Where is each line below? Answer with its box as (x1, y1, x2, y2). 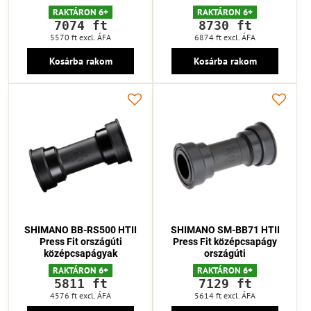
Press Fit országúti (39, 235, 122, 247)
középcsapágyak (44, 247, 117, 259)
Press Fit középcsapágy (173, 235, 277, 247)
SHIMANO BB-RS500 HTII (24, 224, 137, 235)
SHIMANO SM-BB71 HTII (170, 224, 280, 235)
